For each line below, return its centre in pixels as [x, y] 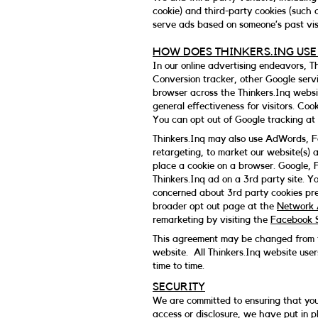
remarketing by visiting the [212, 220]
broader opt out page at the [215, 207]
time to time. [179, 266]
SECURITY [179, 287]
